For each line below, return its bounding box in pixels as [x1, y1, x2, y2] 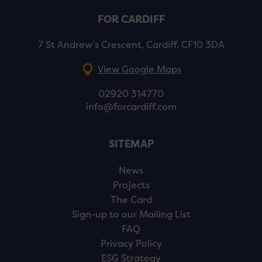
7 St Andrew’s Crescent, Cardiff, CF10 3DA [37, 39, 225, 51]
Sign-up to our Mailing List [71, 208, 191, 220]
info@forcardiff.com [85, 101, 177, 113]
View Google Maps [97, 63, 181, 75]
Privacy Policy [100, 237, 162, 250]
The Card [110, 194, 152, 206]
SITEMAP [108, 137, 154, 151]
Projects [112, 179, 150, 191]
